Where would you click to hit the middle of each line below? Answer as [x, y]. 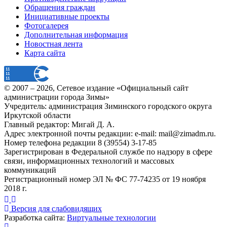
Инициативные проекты [67, 16]
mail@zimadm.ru [186, 134]
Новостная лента [53, 44]
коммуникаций [30, 170]
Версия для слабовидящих [55, 209]
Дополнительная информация [76, 35]
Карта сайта [45, 53]
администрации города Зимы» [57, 97]
